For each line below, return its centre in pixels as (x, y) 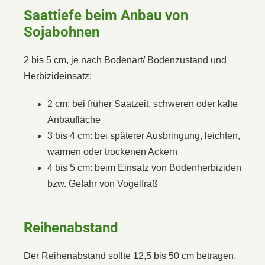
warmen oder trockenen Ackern (112, 151)
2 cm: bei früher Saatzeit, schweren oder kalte (143, 104)
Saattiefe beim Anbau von (106, 15)
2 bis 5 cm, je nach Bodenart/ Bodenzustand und (125, 60)
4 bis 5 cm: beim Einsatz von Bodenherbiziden (144, 167)
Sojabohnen (62, 32)
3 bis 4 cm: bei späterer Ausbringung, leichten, (144, 135)
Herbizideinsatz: (58, 76)
